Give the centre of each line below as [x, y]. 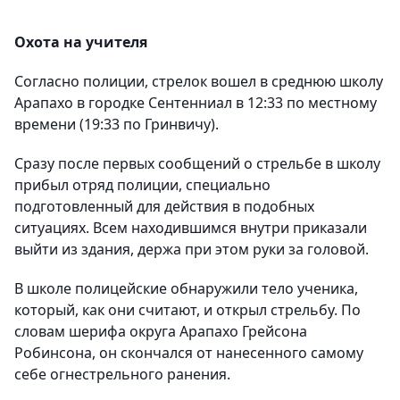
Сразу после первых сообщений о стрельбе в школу [197, 164]
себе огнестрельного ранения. [122, 375]
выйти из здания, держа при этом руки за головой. [192, 250]
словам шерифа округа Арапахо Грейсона [161, 332]
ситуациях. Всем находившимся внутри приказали [191, 228]
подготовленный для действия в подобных [164, 207]
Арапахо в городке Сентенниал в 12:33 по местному [196, 103]
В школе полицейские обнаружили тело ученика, [186, 289]
